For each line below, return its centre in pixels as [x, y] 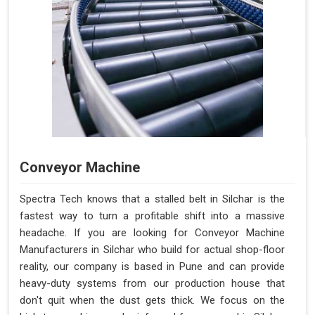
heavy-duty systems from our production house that [152, 283]
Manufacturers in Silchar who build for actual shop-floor [152, 249]
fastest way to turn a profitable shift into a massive [152, 216]
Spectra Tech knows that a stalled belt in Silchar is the [152, 199]
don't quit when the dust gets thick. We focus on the [152, 300]
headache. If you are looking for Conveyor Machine [152, 232]
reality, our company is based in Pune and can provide [152, 266]
